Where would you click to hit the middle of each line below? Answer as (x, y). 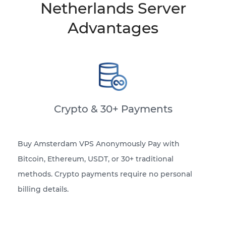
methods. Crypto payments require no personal (105, 174)
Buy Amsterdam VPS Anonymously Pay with (99, 144)
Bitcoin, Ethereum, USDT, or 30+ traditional (96, 159)
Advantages (113, 28)
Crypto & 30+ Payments (113, 109)
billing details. (43, 189)
